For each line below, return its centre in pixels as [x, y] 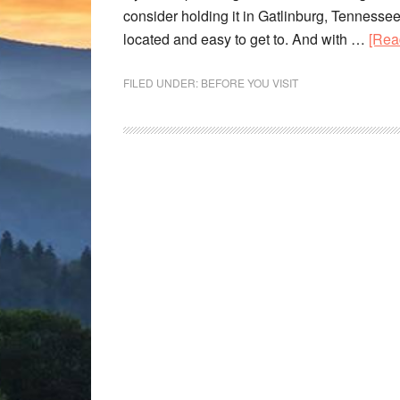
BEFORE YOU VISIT [250, 83]
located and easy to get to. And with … [246, 39]
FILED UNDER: [162, 83]
